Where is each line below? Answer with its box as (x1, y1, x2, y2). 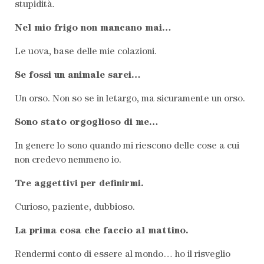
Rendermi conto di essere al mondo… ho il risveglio (15, 250, 230, 260)
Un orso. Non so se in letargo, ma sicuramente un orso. (15, 94, 245, 104)
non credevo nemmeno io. (15, 156, 121, 166)
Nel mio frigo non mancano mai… (15, 24, 171, 34)
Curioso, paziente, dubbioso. (15, 203, 135, 213)
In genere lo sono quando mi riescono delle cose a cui (15, 141, 239, 151)
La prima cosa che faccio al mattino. (15, 226, 189, 236)
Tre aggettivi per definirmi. (15, 179, 144, 189)
